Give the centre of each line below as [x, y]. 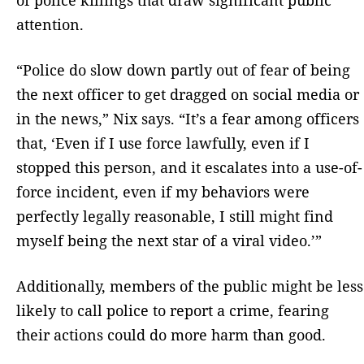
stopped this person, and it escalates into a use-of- [189, 167]
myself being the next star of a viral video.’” [171, 240]
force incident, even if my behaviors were [163, 191]
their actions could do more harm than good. [173, 334]
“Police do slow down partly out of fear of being [183, 69]
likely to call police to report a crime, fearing [173, 310]
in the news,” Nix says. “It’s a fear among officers [188, 118]
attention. [50, 24]
